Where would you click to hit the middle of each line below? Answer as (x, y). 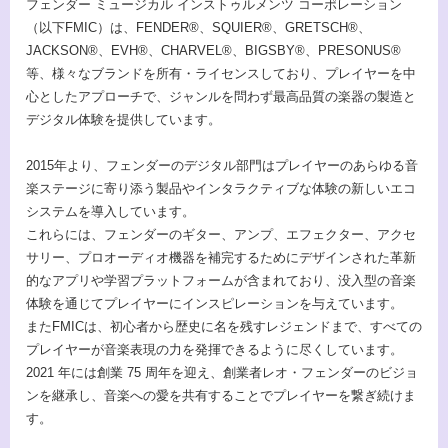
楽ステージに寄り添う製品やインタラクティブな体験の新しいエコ (221, 189)
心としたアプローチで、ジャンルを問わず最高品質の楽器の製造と (221, 96)
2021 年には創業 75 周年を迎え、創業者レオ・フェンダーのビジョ (222, 373)
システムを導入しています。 (110, 212)
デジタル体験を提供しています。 (123, 119)
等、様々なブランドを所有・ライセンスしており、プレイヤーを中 (221, 73)
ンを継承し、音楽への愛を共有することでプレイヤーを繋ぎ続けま (221, 396)
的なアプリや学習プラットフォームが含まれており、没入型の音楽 (221, 281)
